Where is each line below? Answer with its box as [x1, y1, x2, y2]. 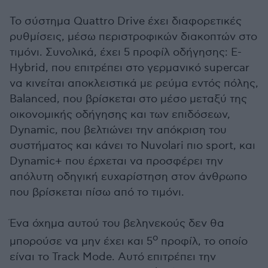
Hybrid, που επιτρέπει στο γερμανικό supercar [10, 62, 249, 74]
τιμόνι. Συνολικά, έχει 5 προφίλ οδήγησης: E [10, 46, 237, 59]
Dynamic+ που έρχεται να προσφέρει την [10, 155, 223, 167]
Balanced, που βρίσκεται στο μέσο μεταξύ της [10, 93, 247, 105]
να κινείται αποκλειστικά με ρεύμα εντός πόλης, [10, 77, 258, 90]
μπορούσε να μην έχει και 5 [10, 235, 153, 248]
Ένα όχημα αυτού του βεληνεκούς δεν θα [10, 217, 224, 230]
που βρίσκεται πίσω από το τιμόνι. [10, 186, 184, 199]
